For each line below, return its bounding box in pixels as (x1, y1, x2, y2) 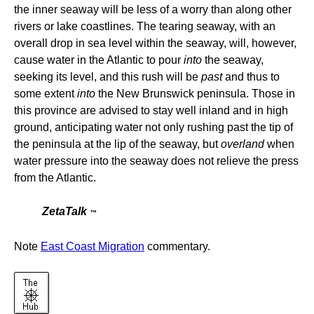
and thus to (222, 71, 280, 83)
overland (221, 138, 264, 150)
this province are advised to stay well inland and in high (14, 104, 288, 116)
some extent (14, 88, 77, 100)
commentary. (144, 240, 210, 252)
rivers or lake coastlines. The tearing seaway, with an (14, 20, 275, 32)
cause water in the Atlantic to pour (14, 54, 184, 66)
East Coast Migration (41, 240, 144, 252)
